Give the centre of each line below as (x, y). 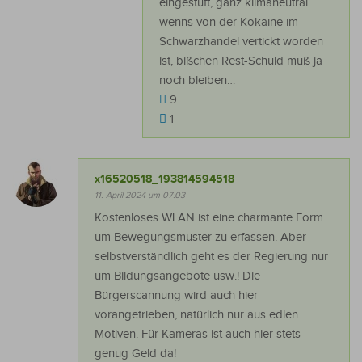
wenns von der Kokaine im (229, 23)
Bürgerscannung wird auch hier (176, 296)
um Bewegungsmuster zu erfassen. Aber (200, 238)
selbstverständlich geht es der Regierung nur (211, 257)
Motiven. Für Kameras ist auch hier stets (198, 335)
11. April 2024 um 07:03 (140, 196)
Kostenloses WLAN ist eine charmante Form (209, 218)
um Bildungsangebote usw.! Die (177, 276)
